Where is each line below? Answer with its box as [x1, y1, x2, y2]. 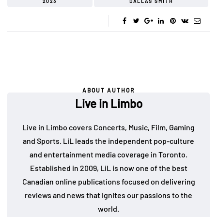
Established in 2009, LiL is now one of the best [30, 163, 187, 173]
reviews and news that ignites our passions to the [25, 190, 192, 200]
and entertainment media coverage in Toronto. [30, 150, 187, 159]
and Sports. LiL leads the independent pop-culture [23, 136, 194, 146]
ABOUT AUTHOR [82, 87, 135, 94]
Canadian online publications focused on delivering [22, 177, 195, 186]
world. [98, 204, 119, 214]
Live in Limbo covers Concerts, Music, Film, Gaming [22, 123, 195, 132]
